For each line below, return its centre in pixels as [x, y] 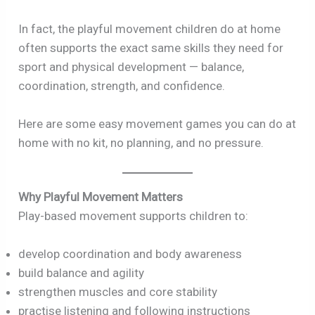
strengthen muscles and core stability [118, 291]
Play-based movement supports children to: [134, 216]
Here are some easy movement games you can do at [157, 124]
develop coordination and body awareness [130, 253]
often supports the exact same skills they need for [151, 48]
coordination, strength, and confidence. [122, 86]
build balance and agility [82, 272]
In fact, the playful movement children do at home [150, 29]
